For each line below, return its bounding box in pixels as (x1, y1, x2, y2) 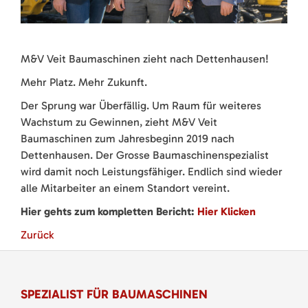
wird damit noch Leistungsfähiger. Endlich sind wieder (21, 164, 283, 178)
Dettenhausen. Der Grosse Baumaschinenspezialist (21, 148, 269, 162)
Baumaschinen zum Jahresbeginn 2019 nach (21, 131, 234, 145)
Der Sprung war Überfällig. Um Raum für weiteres (21, 98, 261, 112)
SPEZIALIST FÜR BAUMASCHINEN (21, 286, 208, 302)
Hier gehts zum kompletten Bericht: (21, 204, 197, 218)
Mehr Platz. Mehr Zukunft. (21, 75, 147, 89)
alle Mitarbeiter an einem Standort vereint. (21, 181, 230, 195)
